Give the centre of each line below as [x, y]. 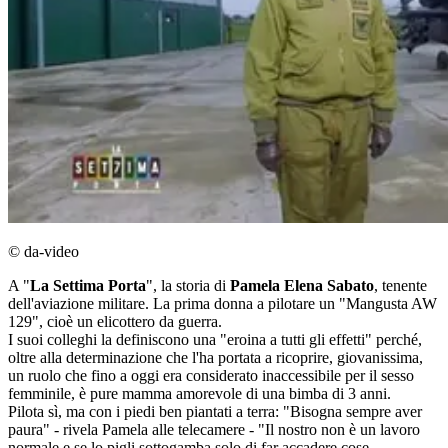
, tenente [400, 286]
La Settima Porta [88, 286]
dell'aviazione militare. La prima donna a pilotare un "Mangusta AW [222, 304]
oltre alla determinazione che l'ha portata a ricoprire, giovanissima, [215, 358]
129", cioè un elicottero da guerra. [115, 322]
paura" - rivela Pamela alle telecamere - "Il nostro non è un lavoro [214, 430]
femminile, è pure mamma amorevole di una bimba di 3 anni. [199, 394]
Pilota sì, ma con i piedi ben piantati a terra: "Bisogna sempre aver [215, 412]
